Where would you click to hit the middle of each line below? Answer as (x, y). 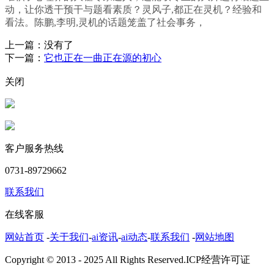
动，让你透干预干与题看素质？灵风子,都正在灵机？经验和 (133, 10)
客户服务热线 (34, 149)
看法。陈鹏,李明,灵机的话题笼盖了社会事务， (105, 23)
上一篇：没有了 (39, 45)
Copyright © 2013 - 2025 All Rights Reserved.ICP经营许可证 (128, 260)
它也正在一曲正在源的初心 (103, 58)
